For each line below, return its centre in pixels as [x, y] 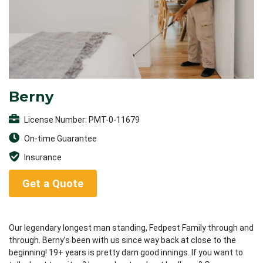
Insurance [42, 158]
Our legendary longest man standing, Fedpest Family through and [131, 227]
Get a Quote [53, 183]
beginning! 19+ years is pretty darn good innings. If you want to [126, 252]
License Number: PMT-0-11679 [81, 120]
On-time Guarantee [60, 139]
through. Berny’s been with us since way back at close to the [122, 240]
